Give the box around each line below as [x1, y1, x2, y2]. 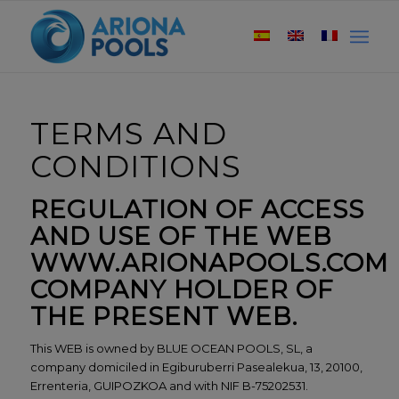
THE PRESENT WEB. [29, 301, 297, 331]
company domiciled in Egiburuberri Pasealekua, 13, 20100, [29, 360, 362, 375]
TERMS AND [29, 115, 227, 152]
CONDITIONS [29, 148, 241, 185]
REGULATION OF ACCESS [29, 194, 364, 224]
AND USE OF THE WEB [29, 221, 332, 251]
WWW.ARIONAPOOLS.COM [29, 248, 388, 278]
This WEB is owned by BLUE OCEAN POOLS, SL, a [29, 341, 313, 356]
